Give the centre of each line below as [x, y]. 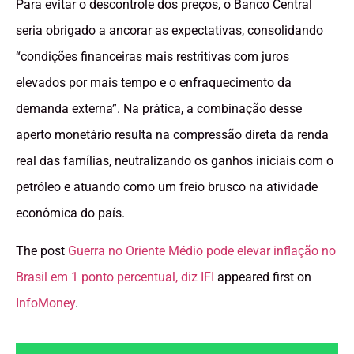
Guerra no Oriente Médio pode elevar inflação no [202, 250]
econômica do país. [70, 213]
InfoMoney [45, 303]
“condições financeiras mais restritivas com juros [153, 57]
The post [42, 250]
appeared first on [263, 277]
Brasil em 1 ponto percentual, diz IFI [115, 277]
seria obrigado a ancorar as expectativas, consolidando [169, 31]
